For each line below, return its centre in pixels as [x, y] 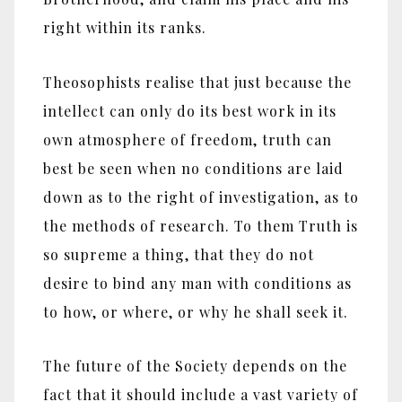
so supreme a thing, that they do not [179, 254]
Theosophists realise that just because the [197, 82]
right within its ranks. [125, 27]
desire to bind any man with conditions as [197, 283]
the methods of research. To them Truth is [201, 225]
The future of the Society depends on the [195, 366]
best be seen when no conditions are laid [193, 168]
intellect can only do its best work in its [190, 110]
